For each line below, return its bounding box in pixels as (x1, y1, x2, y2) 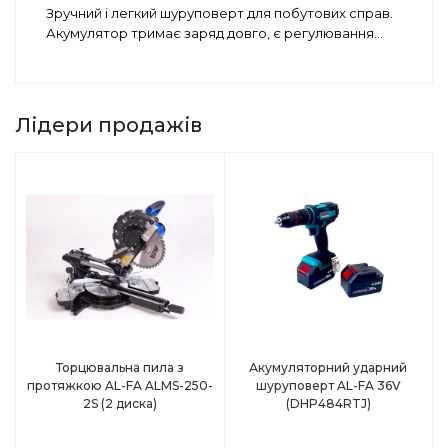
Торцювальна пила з (55, 359, 184, 375)
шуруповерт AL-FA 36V (255, 377, 401, 393)
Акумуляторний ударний (249, 359, 408, 375)
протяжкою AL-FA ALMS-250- (26, 377, 213, 393)
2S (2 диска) (82, 395, 157, 411)
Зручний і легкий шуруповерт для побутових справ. (46, 5, 393, 22)
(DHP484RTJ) (285, 395, 371, 411)
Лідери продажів (15, 113, 202, 138)
